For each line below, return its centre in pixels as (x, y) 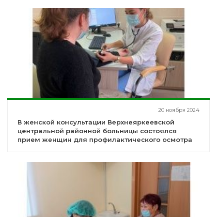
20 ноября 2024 (179, 110)
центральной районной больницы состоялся (97, 131)
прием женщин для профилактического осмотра (105, 140)
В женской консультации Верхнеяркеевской (96, 122)
